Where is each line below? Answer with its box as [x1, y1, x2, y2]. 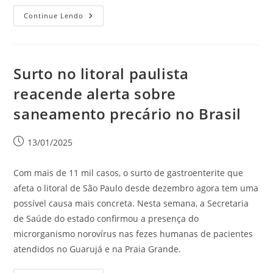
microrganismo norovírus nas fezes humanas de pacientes [13, 228, 253, 239]
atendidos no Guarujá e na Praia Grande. [13, 243, 182, 255]
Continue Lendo [24, 11, 84, 20]
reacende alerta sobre [13, 83, 177, 104]
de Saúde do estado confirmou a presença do [13, 213, 199, 224]
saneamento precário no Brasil [13, 104, 241, 124]
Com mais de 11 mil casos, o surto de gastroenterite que [13, 167, 244, 179]
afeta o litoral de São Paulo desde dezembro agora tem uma [13, 182, 259, 194]
